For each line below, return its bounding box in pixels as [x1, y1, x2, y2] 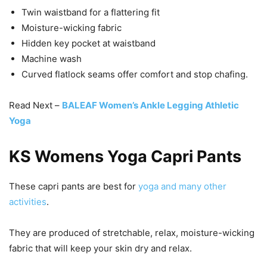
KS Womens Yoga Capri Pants [9, 146, 241, 166]
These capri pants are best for [9, 180, 138, 192]
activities [9, 195, 46, 207]
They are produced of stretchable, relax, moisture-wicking [9, 226, 254, 238]
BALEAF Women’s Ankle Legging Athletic [62, 99, 239, 111]
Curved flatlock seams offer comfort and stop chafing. [21, 68, 248, 80]
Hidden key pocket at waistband [21, 37, 156, 49]
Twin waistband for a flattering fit [21, 6, 160, 18]
